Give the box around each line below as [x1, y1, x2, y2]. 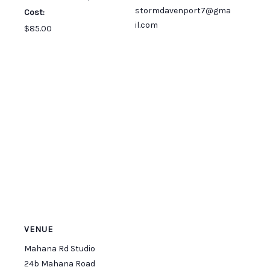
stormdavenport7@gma [135, 5, 231, 16]
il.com [135, 19, 158, 30]
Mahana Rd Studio [24, 243, 95, 254]
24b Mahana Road [24, 258, 95, 269]
